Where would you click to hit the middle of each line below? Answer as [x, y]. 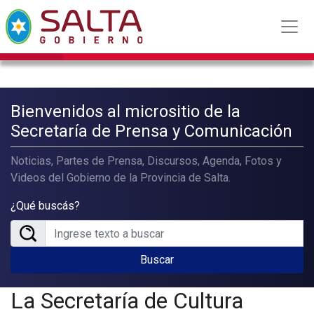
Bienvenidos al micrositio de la [125, 111]
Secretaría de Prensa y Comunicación [151, 131]
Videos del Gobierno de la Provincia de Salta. [121, 178]
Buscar [157, 260]
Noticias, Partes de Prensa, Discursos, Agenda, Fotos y [146, 161]
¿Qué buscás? [45, 206]
